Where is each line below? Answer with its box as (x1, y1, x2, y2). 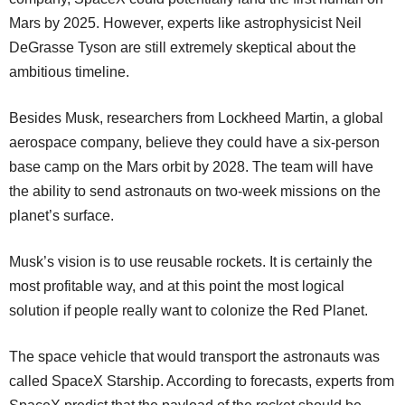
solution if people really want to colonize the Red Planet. (9, 302, 368, 318)
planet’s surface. (9, 207, 114, 223)
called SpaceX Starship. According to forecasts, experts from (9, 372, 394, 389)
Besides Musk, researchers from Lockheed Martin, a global (9, 109, 383, 126)
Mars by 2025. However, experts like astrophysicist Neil (9, 14, 362, 31)
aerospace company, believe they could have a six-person (9, 134, 380, 150)
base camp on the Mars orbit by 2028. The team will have (9, 158, 373, 174)
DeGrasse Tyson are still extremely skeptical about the (9, 39, 356, 55)
